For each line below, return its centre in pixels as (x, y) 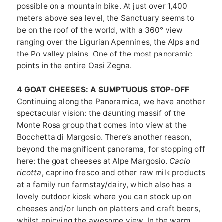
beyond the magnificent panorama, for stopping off (111, 149)
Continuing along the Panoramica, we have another (111, 101)
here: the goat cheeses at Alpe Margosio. (92, 161)
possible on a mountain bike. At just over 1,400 (102, 6)
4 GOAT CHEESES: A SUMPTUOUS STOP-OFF (103, 89)
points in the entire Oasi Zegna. (74, 65)
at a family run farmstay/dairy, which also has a (104, 184)
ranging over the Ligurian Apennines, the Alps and (108, 42)
